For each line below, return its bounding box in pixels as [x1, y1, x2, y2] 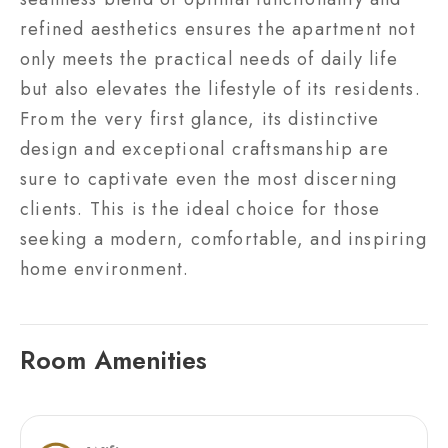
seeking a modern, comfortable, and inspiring [20, 225, 427, 252]
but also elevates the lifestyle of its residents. [20, 75, 421, 102]
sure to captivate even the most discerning [20, 165, 398, 192]
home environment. [20, 255, 190, 282]
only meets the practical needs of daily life [20, 45, 398, 72]
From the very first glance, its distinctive [20, 105, 380, 132]
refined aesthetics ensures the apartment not [20, 15, 416, 42]
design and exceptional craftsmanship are [20, 135, 390, 162]
